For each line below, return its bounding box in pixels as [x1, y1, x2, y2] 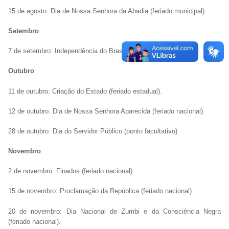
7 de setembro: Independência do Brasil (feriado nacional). [8, 47, 180, 55]
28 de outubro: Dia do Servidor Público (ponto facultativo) [8, 127, 177, 135]
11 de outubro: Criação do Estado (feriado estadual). [8, 87, 162, 95]
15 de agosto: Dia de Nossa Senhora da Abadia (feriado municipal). [8, 7, 207, 15]
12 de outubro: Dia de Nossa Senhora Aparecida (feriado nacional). [8, 107, 205, 115]
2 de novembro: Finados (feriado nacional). [8, 167, 134, 175]
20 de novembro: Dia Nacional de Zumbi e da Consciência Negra [8, 207, 221, 215]
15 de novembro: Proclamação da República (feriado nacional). [8, 187, 194, 195]
